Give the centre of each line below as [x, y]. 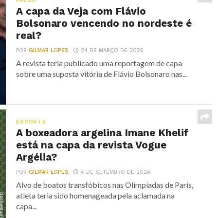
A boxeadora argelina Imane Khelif [102, 133]
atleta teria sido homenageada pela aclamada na [96, 195]
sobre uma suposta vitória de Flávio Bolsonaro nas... [102, 74]
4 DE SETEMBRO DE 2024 [116, 172]
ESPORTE [31, 122]
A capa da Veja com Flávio [81, 11]
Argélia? [38, 157]
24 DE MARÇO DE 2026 [112, 50]
